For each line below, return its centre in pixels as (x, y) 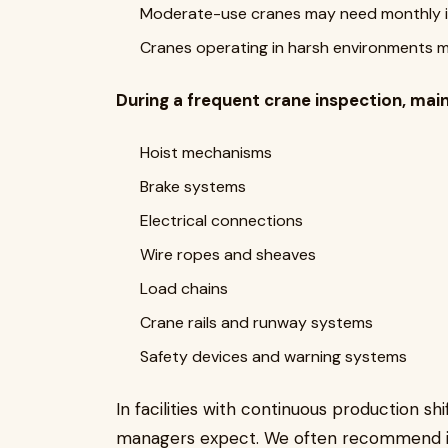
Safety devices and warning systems (273, 356)
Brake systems (193, 186)
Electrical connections (221, 220)
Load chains (184, 288)
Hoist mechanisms (206, 152)
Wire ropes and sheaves (228, 254)
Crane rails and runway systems (256, 322)
